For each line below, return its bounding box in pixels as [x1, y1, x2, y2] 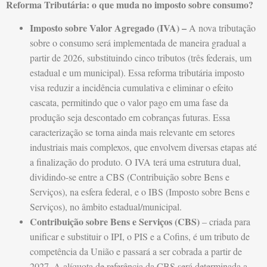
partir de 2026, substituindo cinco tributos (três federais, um [30, 51, 252, 64]
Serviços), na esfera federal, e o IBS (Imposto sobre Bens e [30, 185, 250, 198]
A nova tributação [187, 21, 256, 35]
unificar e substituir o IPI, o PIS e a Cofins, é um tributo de [30, 230, 250, 243]
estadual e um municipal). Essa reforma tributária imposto [30, 66, 244, 79]
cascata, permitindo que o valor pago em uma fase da [30, 96, 228, 109]
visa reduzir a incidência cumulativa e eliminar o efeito [30, 81, 233, 94]
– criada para [200, 215, 250, 228]
